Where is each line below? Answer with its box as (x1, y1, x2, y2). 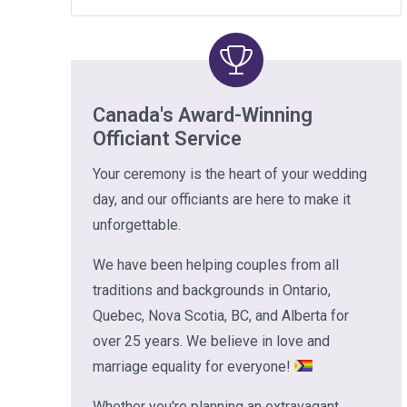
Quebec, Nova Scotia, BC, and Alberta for (93, 307, 349, 324)
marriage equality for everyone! (93, 358, 294, 375)
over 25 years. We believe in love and (93, 333, 330, 350)
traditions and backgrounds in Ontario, (93, 282, 331, 299)
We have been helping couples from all (93, 256, 339, 273)
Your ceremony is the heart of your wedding (93, 165, 367, 183)
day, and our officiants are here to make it (93, 191, 351, 208)
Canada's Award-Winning (93, 104, 313, 126)
